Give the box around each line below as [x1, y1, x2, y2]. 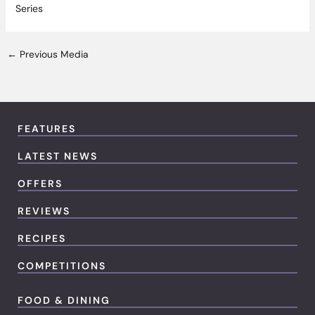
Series [15, 2, 43, 15]
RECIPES [18, 232, 66, 245]
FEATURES [18, 122, 76, 136]
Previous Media [16, 48, 88, 61]
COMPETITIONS [18, 259, 106, 273]
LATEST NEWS [18, 150, 98, 163]
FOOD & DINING [18, 294, 110, 307]
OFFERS [18, 177, 63, 191]
